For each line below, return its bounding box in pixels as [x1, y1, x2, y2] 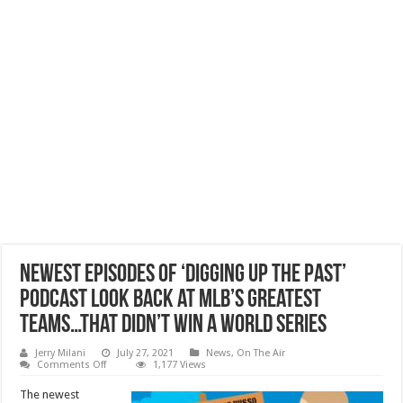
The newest [20, 388, 80, 401]
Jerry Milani [35, 347, 86, 359]
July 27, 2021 [117, 347, 175, 359]
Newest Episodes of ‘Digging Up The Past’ [20, 263, 347, 288]
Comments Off [37, 359, 107, 371]
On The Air [237, 347, 286, 359]
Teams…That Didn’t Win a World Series [20, 313, 327, 338]
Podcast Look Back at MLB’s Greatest [20, 288, 322, 313]
